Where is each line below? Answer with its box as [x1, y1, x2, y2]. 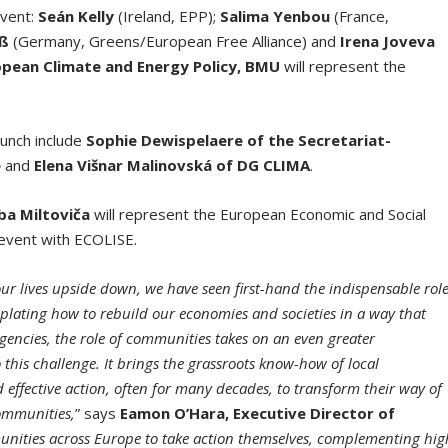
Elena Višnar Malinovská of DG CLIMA [34, 155, 311, 176]
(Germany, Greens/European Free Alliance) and [9, 31, 341, 52]
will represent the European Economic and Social [90, 204, 427, 225]
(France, [330, 6, 390, 27]
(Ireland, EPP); [114, 6, 221, 27]
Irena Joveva [340, 31, 436, 52]
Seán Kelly [38, 6, 115, 27]
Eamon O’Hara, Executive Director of [120, 403, 396, 424]
